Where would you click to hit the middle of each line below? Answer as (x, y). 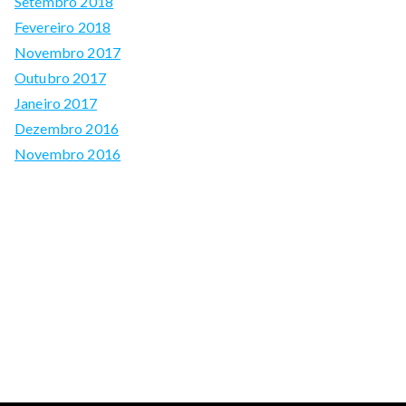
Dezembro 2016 (67, 128)
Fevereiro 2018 (63, 26)
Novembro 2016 (68, 153)
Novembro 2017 (68, 52)
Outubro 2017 (60, 77)
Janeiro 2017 (56, 102)
